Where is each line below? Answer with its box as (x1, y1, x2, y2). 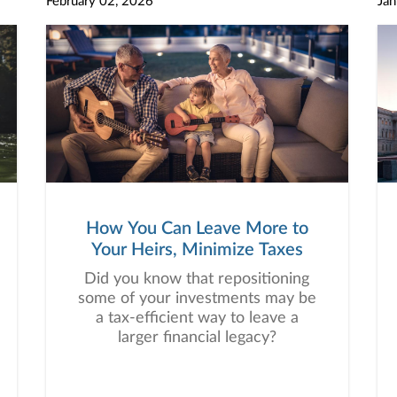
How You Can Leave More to (85, 220, 308, 237)
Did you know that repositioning (84, 271, 309, 287)
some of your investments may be (77, 291, 316, 307)
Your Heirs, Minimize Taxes (90, 241, 303, 259)
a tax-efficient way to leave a (95, 310, 299, 326)
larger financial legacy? (117, 330, 276, 346)
